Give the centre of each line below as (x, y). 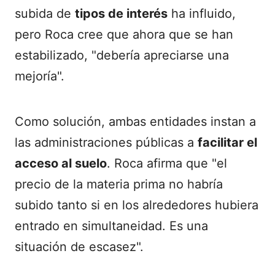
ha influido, (202, 14)
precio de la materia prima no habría (119, 184)
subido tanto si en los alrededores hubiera (137, 205)
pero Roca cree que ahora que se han (124, 35)
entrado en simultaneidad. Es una (111, 226)
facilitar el (227, 143)
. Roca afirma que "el (167, 164)
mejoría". (40, 76)
